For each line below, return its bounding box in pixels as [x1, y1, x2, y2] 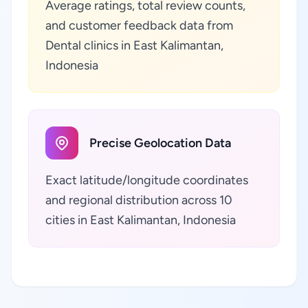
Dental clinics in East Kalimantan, [45, 38, 223, 53]
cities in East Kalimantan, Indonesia [45, 212, 236, 228]
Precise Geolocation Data [89, 135, 231, 151]
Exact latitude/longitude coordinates [45, 173, 248, 188]
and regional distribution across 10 [45, 192, 232, 208]
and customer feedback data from [45, 18, 233, 33]
